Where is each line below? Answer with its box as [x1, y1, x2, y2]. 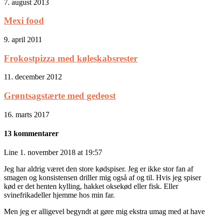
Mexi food [4, 15, 44, 26]
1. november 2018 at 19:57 [20, 148, 102, 157]
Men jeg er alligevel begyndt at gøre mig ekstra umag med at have [4, 207, 205, 216]
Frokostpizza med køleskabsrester [4, 53, 138, 63]
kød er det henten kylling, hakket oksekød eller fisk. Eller [4, 182, 178, 191]
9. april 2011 [4, 35, 42, 44]
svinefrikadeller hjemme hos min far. [4, 191, 115, 200]
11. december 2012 [4, 73, 62, 81]
